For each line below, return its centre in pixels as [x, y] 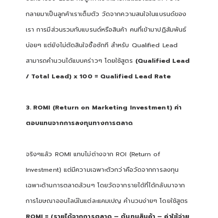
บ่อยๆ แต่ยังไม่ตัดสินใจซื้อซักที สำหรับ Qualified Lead [101, 45]
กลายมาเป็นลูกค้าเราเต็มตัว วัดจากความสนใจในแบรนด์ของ [106, 14]
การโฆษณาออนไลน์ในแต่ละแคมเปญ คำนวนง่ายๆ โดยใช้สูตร [107, 200]
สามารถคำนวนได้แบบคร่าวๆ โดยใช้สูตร [80, 60]
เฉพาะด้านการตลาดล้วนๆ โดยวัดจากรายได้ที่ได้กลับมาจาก [105, 185]
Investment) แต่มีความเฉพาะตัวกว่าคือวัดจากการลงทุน [102, 169]
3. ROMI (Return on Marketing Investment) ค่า [104, 107]
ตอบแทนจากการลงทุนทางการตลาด [79, 123]
